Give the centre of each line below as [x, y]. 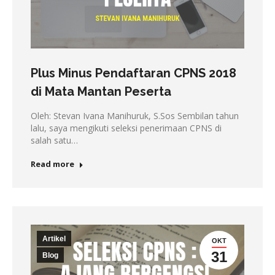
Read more [52, 164]
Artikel [54, 239]
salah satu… [54, 141]
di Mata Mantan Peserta [101, 92]
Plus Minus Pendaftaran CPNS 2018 [134, 73]
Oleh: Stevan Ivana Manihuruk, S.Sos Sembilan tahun [135, 116]
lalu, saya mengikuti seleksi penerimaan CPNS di [126, 128]
